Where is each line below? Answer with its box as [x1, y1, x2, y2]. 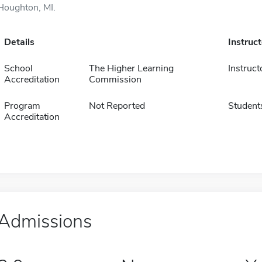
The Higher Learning [88, 62, 174, 75]
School [4, 62, 33, 75]
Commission [88, 73, 142, 86]
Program [4, 99, 40, 112]
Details [4, 36, 35, 49]
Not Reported [88, 99, 145, 112]
